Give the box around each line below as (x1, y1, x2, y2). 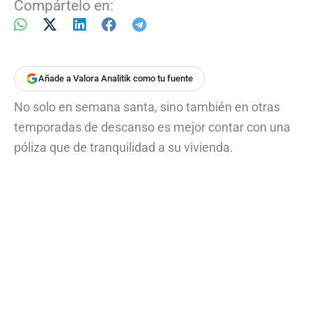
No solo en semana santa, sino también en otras (14, 99, 280, 114)
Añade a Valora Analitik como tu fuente (38, 73, 193, 84)
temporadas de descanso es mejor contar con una (14, 119, 290, 134)
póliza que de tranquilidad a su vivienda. (14, 139, 233, 155)
